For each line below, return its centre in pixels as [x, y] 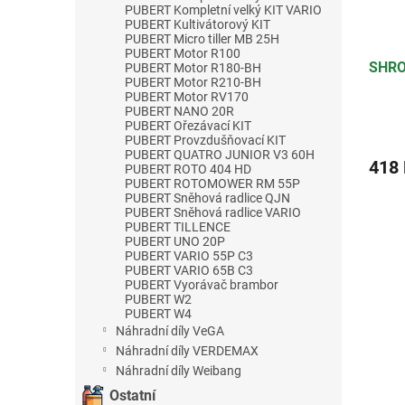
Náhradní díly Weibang [179, 370]
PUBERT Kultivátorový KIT [198, 24]
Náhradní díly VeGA [170, 330]
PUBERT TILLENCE [178, 226]
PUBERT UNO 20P [175, 241]
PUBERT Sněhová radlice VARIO [213, 212]
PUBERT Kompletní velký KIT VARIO [223, 9]
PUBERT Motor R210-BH [193, 82]
